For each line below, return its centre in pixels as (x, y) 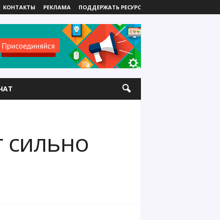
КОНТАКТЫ (19, 7)
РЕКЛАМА (57, 7)
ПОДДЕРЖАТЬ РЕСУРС (110, 7)
